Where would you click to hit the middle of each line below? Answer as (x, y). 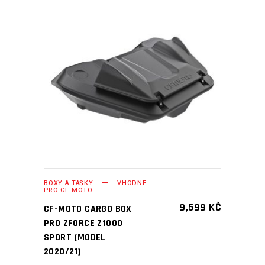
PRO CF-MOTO (69, 190)
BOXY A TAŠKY (69, 183)
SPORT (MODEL (75, 237)
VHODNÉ (132, 183)
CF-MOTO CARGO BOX (88, 209)
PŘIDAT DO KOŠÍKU (124, 80)
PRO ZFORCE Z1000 (83, 223)
